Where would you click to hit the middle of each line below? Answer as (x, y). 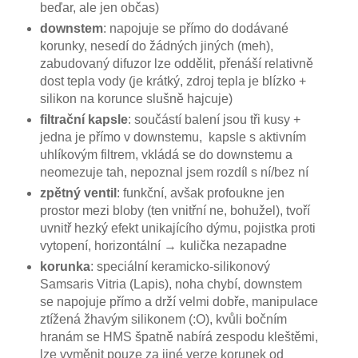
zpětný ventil (78, 193)
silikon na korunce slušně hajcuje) (136, 98)
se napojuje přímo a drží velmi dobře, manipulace (179, 301)
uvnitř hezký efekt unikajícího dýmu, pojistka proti (177, 228)
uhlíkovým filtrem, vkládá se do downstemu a (166, 154)
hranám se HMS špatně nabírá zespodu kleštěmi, (179, 336)
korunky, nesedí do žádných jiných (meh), (156, 46)
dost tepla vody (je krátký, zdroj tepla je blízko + (173, 81)
